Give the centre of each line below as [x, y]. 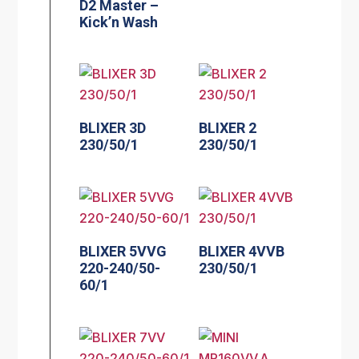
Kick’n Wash [119, 22]
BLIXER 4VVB [242, 252]
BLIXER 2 [228, 128]
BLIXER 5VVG [123, 252]
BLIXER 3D [113, 128]
